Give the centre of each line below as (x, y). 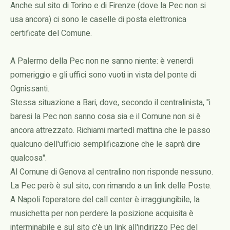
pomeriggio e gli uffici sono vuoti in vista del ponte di (103, 75)
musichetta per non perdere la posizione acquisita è (102, 214)
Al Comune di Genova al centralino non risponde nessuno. (112, 172)
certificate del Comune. (51, 33)
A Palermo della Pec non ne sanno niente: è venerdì (102, 61)
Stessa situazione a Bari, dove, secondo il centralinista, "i (110, 103)
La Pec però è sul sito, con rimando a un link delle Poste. (111, 186)
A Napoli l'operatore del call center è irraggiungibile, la (105, 200)
